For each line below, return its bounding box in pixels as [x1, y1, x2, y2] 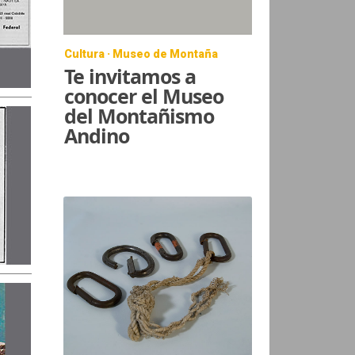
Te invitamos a [64, 62, 197, 90]
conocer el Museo [64, 82, 224, 109]
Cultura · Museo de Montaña [64, 47, 219, 60]
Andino [64, 121, 130, 149]
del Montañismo [64, 101, 215, 129]
